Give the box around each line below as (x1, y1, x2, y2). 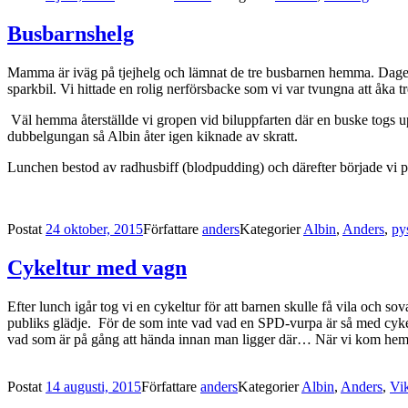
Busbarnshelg (7, 22, 134, 46)
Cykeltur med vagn (7, 256, 187, 280)
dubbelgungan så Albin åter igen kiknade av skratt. (7, 128, 298, 145)
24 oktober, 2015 (46, 221, 143, 238)
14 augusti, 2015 (46, 379, 141, 395)
